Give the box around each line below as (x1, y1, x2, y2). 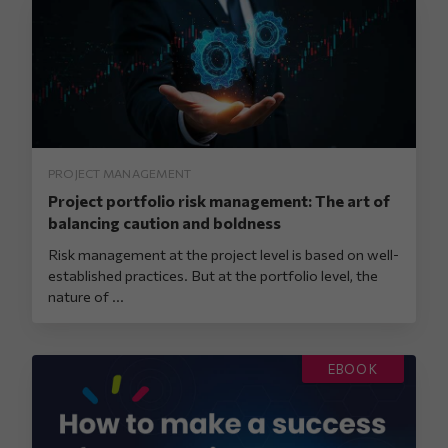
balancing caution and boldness (48, 212, 281, 232)
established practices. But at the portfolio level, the (48, 265, 378, 284)
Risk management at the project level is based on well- (48, 244, 399, 263)
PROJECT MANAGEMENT (48, 165, 192, 180)
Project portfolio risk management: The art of (48, 190, 390, 210)
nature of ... (48, 286, 124, 305)
